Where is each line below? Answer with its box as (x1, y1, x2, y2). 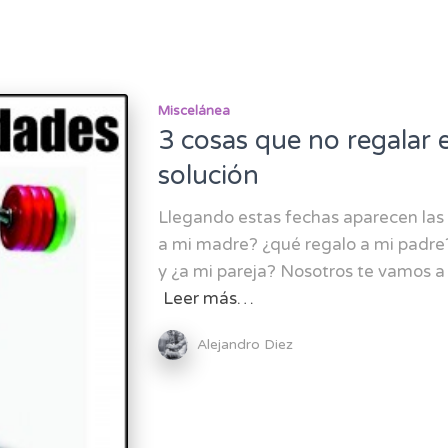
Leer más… (162, 288, 254, 309)
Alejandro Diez (196, 335, 293, 353)
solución (157, 160, 259, 191)
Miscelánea (157, 103, 230, 119)
